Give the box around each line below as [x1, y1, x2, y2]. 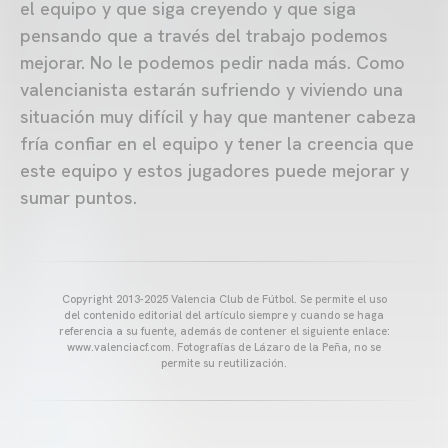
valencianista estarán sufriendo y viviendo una [20, 77, 403, 101]
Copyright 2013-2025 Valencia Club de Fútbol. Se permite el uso [61, 291, 387, 306]
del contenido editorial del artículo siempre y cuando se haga [64, 307, 384, 322]
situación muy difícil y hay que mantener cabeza [20, 104, 416, 128]
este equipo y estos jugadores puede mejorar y [20, 158, 409, 182]
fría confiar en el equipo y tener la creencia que [20, 131, 414, 155]
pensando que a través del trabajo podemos [20, 23, 388, 47]
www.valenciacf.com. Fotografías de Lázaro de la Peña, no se [67, 339, 381, 354]
